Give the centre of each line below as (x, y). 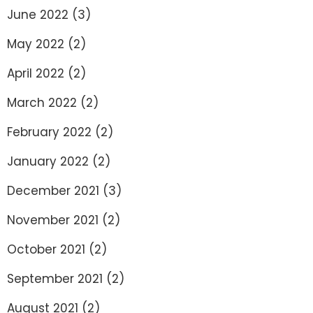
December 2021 (53, 191)
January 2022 (48, 161)
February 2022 (49, 132)
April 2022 (36, 73)
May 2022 (36, 44)
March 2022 (42, 103)
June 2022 (38, 15)
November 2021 (53, 220)
